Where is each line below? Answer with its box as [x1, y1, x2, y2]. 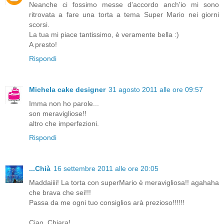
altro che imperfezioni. [29, 119, 99, 128]
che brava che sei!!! [29, 188, 91, 197]
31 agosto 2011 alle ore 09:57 [108, 85, 203, 94]
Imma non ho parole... [29, 99, 99, 108]
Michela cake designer [29, 85, 105, 94]
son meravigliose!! [29, 109, 86, 118]
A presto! [29, 40, 57, 49]
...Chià [29, 164, 50, 173]
